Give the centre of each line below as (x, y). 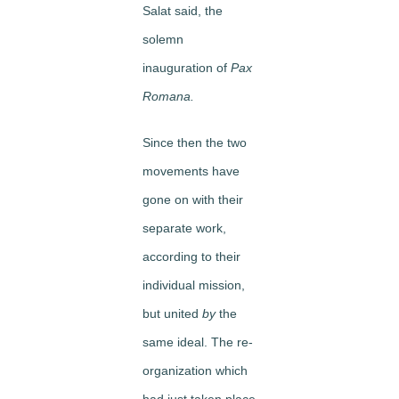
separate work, (184, 228)
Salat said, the (183, 10)
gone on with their (193, 199)
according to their (191, 256)
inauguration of (187, 67)
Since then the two (195, 142)
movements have (191, 171)
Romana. (168, 96)
